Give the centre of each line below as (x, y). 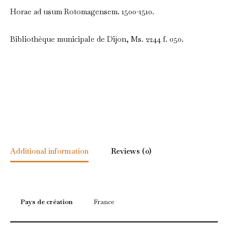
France (104, 202)
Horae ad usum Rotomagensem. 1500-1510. (82, 12)
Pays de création (47, 202)
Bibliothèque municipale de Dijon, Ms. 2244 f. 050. (97, 39)
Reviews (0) (131, 151)
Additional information (49, 151)
